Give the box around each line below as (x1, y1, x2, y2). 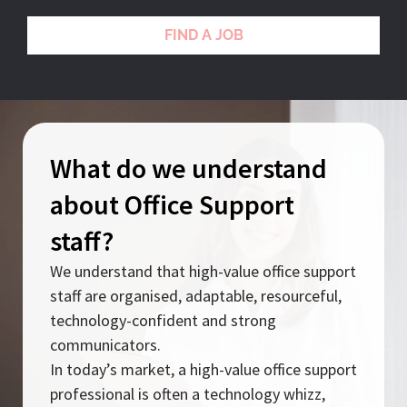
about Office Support (50, 186, 294, 222)
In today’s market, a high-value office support (50, 358, 357, 380)
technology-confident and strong (50, 309, 276, 331)
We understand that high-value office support (50, 260, 356, 282)
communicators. (50, 333, 161, 355)
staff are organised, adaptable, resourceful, (50, 284, 342, 306)
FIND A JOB (164, 25, 243, 44)
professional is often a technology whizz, (50, 382, 325, 404)
